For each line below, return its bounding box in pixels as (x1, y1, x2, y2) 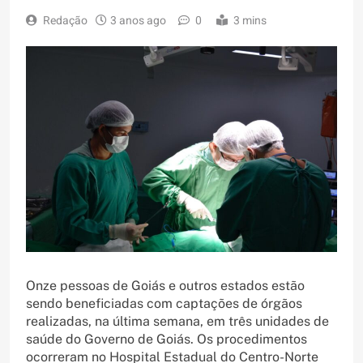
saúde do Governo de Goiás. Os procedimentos (26, 331, 307, 348)
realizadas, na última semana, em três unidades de (26, 314, 329, 330)
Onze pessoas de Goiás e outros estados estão (26, 278, 305, 294)
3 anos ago (110, 12, 166, 30)
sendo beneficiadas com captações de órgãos (26, 296, 302, 312)
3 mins (233, 12, 267, 30)
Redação (43, 12, 88, 30)
